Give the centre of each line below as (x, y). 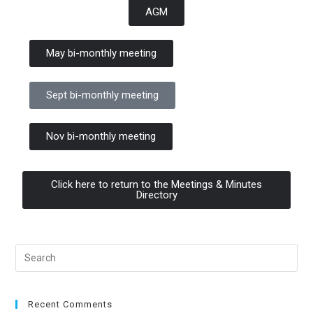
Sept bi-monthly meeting (103, 95)
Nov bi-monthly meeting (101, 136)
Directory (156, 195)
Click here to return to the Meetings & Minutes (156, 184)
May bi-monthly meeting (102, 53)
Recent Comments (71, 304)
